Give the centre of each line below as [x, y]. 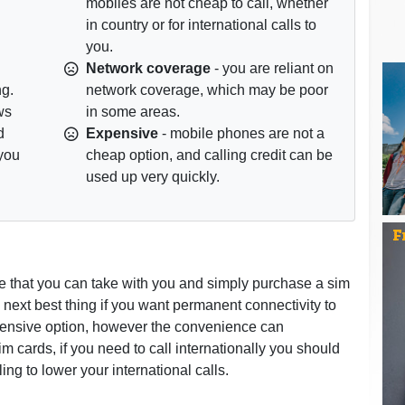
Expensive [122, 133]
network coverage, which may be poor [207, 89]
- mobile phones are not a [241, 133]
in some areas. [132, 111]
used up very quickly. [152, 176]
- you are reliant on [272, 68]
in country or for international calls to [201, 24]
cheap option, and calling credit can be [209, 155]
